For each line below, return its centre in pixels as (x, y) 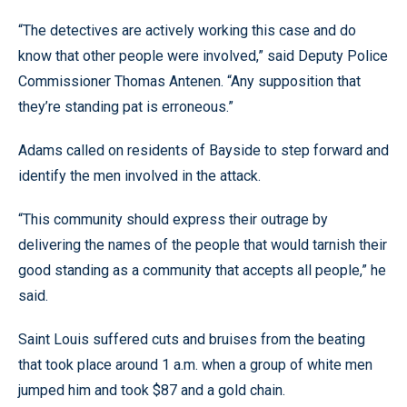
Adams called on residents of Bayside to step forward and (203, 150)
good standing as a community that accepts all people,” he (202, 270)
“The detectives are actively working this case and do (187, 30)
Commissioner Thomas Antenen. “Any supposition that (189, 81)
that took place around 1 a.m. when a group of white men (195, 365)
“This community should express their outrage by (173, 219)
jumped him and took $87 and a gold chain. (152, 390)
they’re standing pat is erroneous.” (126, 107)
